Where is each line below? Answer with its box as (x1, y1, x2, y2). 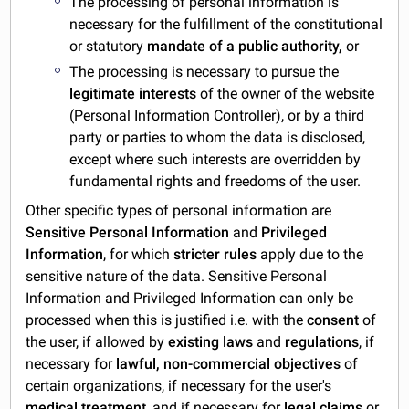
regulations (285, 333, 360, 351)
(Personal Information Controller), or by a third (69, 107, 365, 125)
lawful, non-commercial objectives (116, 355, 341, 373)
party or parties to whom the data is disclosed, (69, 129, 366, 147)
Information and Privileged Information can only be (26, 289, 354, 308)
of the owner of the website (196, 85, 375, 103)
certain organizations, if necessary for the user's (26, 377, 332, 395)
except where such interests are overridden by (69, 151, 362, 169)
